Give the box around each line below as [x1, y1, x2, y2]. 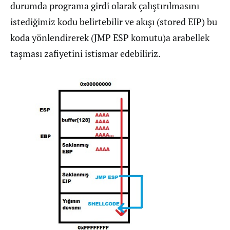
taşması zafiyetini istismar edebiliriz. [10, 47, 161, 60]
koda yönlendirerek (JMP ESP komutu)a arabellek [10, 31, 209, 44]
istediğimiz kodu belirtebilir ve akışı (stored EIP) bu [10, 15, 217, 28]
